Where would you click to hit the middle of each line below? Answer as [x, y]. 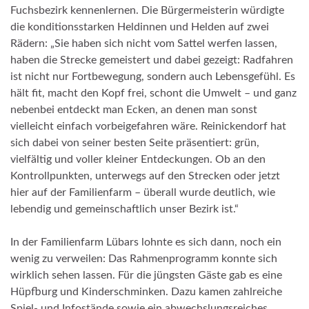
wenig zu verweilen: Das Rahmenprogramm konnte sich [144, 258]
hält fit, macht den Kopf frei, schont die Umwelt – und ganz [153, 93]
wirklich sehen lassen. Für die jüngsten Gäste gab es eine [146, 275]
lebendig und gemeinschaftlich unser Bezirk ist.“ [124, 209]
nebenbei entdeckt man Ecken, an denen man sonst [134, 109]
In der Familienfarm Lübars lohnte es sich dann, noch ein [146, 242]
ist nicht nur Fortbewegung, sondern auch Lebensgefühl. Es [153, 76]
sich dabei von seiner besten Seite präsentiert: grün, [135, 142]
